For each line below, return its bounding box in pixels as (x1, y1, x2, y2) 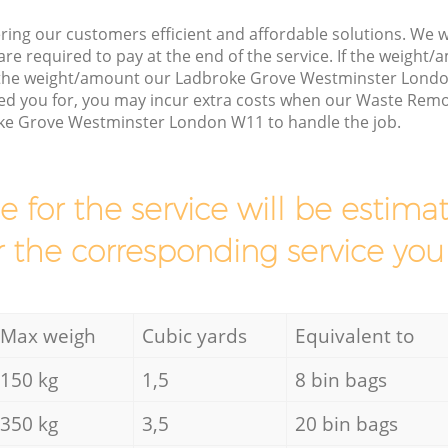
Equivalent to (294, 321, 414, 349)
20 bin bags (294, 409, 398, 437)
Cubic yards (141, 321, 247, 349)
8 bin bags (294, 365, 387, 393)
